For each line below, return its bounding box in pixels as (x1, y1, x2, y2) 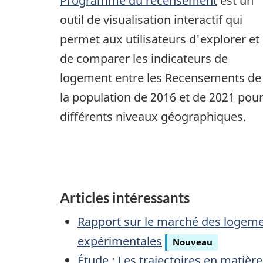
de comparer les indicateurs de (60, 50, 228, 67)
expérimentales (77, 233, 162, 249)
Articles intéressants (60, 188, 190, 206)
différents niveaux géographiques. (60, 109, 246, 125)
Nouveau (173, 236, 213, 248)
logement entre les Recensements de (60, 70, 261, 86)
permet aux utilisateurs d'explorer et (60, 31, 259, 48)
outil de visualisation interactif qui (60, 12, 242, 28)
